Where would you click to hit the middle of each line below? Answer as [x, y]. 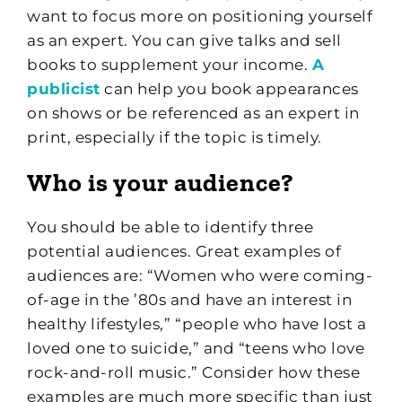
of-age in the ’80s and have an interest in [189, 299]
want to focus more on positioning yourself [200, 16]
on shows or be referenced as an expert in [193, 113]
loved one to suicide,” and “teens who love [196, 348]
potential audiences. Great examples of [184, 251]
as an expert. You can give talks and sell [184, 40]
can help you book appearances [229, 88]
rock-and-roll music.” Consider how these [193, 372]
